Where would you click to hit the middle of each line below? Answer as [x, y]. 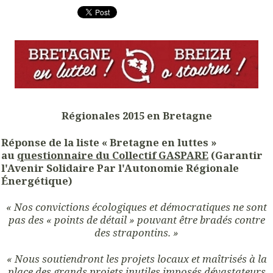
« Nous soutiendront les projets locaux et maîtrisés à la [136, 259]
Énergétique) [37, 180]
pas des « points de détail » [71, 219]
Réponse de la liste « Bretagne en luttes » [109, 142]
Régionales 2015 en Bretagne [136, 116]
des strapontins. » [136, 232]
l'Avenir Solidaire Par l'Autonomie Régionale [120, 168]
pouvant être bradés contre [201, 219]
